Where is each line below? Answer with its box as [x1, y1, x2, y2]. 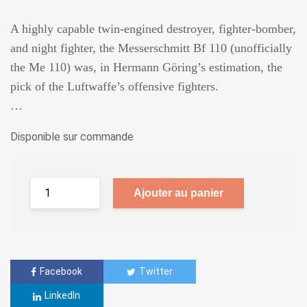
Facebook [40, 265, 83, 277]
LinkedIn [45, 290, 81, 302]
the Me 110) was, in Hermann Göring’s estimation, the [10, 60, 282, 74]
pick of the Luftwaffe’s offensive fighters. [10, 79, 219, 93]
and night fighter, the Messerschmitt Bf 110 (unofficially [10, 40, 292, 55]
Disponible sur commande [10, 130, 134, 143]
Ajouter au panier [134, 186, 223, 199]
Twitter [138, 265, 173, 277]
